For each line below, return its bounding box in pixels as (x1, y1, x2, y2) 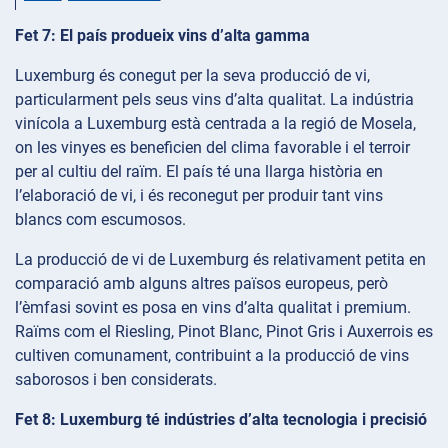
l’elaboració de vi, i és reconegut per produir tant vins (15, 185, 383, 205)
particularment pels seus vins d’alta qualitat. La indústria (15, 89, 414, 109)
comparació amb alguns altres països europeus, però (15, 273, 388, 293)
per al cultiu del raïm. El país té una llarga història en (15, 161, 383, 181)
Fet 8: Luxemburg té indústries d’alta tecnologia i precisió (15, 409, 427, 429)
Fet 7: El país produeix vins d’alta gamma (15, 25, 310, 45)
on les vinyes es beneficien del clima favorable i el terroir (15, 137, 410, 157)
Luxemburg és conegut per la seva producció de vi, (15, 65, 370, 85)
